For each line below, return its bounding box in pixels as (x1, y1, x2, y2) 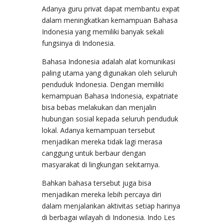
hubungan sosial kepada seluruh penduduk (42, 113, 178, 123)
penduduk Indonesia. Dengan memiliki (42, 79, 164, 89)
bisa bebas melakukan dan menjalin (42, 102, 156, 112)
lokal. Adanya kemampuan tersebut (42, 125, 155, 135)
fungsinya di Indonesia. (42, 38, 115, 48)
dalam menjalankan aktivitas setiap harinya (42, 201, 180, 211)
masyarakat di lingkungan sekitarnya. (42, 159, 160, 169)
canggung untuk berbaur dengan (42, 148, 146, 158)
